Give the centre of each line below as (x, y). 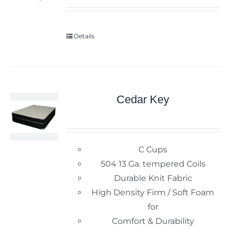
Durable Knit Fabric (153, 178)
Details (84, 36)
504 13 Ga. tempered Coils (153, 164)
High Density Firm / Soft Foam (153, 193)
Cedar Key (143, 100)
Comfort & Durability (153, 221)
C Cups (153, 150)
